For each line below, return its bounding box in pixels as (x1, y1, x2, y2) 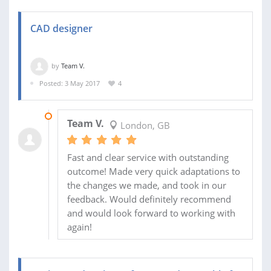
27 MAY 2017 (57, 111, 97, 121)
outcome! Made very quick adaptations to (67, 165, 240, 178)
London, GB (117, 119, 170, 132)
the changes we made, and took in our (67, 179, 226, 192)
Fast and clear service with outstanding (67, 151, 229, 164)
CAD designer (30, 21, 93, 35)
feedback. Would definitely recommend (67, 193, 231, 206)
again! (67, 221, 92, 233)
